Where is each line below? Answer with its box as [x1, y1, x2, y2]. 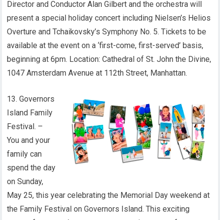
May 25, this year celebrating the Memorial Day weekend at [7, 191, 210, 200]
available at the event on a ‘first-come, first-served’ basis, [7, 41, 204, 50]
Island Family [7, 108, 53, 117]
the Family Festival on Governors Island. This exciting [7, 204, 190, 214]
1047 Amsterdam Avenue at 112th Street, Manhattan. [7, 68, 188, 78]
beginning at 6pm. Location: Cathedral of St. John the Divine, [7, 55, 212, 64]
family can [7, 149, 42, 159]
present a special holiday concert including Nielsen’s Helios [7, 13, 211, 23]
